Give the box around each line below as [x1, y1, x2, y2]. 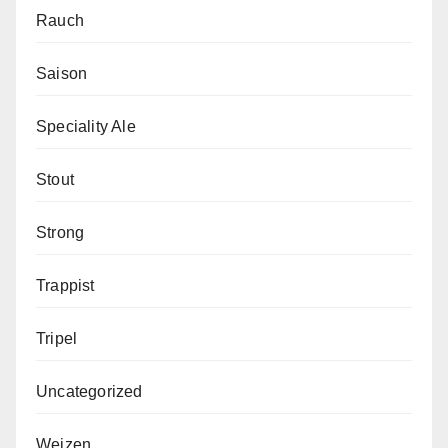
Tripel [36, 330, 78, 348]
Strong [36, 224, 85, 242]
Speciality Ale [36, 118, 136, 136]
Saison [36, 65, 88, 83]
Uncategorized [36, 383, 143, 401]
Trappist [36, 277, 95, 295]
